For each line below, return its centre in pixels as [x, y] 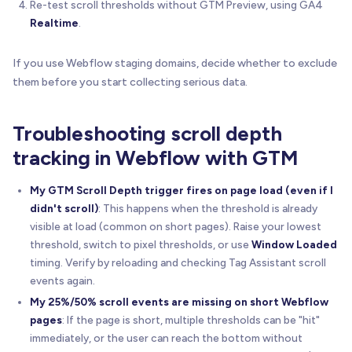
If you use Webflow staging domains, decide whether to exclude [175, 63]
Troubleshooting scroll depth [147, 133]
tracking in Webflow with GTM [155, 158]
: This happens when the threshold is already [208, 208]
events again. [62, 280]
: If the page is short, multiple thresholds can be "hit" [191, 319]
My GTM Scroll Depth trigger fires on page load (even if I [181, 190]
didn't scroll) [64, 208]
